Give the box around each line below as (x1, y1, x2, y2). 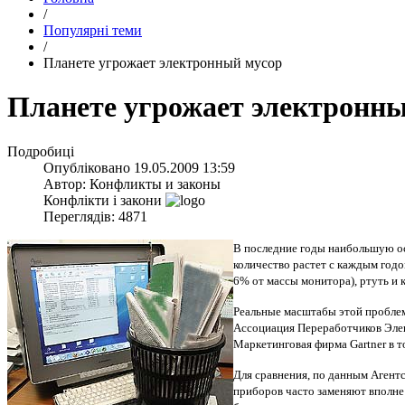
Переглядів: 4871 (43, 208, 147, 224)
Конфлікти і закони (43, 192, 162, 208)
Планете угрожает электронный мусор (43, 55, 282, 71)
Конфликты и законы (89, 175, 221, 192)
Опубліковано (43, 159, 134, 175)
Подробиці (7, 143, 74, 159)
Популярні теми (43, 23, 142, 38)
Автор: (43, 175, 89, 192)
